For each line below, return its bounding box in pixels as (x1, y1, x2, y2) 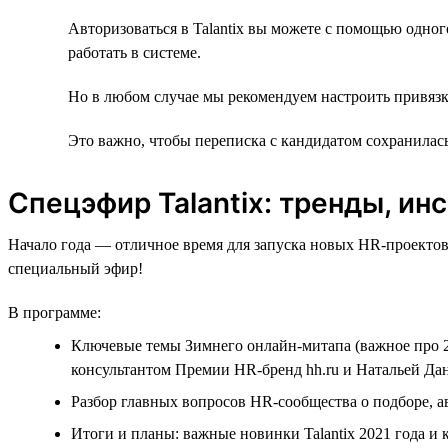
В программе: (8, 303, 101, 321)
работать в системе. (68, 43, 201, 61)
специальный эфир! (8, 259, 143, 277)
